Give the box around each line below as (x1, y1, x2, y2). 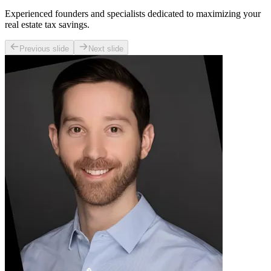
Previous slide (19, 44, 69, 53)
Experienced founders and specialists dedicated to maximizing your (5, 8, 261, 19)
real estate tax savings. (5, 19, 90, 30)
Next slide (88, 44, 123, 53)
